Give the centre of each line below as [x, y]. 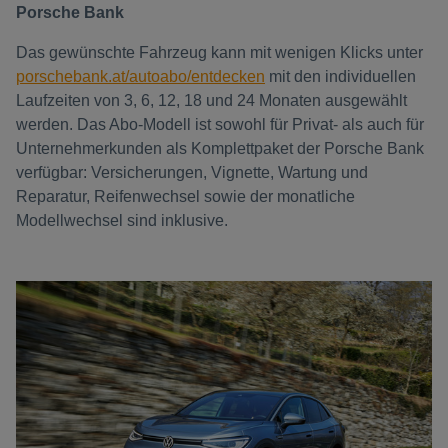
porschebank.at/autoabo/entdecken [140, 76]
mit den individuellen [342, 76]
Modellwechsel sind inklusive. [122, 220]
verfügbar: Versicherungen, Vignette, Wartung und [192, 172]
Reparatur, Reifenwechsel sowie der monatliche [185, 196]
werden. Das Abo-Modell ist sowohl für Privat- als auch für [220, 124]
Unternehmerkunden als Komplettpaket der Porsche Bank [220, 148]
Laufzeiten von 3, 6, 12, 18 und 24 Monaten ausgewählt [211, 100]
